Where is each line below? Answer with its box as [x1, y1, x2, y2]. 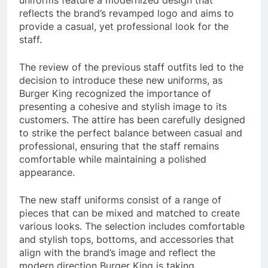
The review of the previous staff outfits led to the [19, 60, 243, 73]
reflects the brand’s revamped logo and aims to [19, 7, 234, 19]
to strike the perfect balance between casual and [19, 126, 242, 139]
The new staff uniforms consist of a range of [19, 193, 221, 206]
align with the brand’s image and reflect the [19, 246, 215, 258]
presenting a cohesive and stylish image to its [19, 100, 227, 112]
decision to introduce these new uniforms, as [19, 74, 223, 86]
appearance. [19, 166, 75, 178]
